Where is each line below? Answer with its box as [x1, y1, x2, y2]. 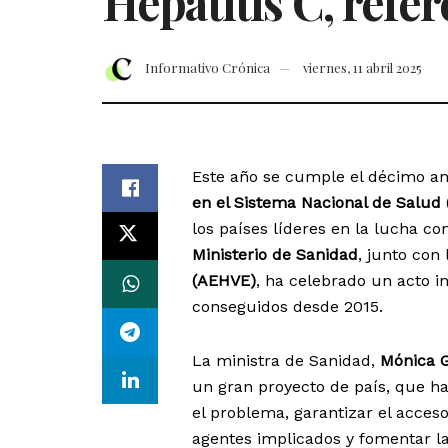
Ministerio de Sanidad [192, 245, 358, 265]
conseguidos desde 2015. [192, 297, 383, 317]
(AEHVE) [192, 271, 256, 291]
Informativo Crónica [145, 59, 271, 77]
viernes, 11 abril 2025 [303, 59, 423, 77]
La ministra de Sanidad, [192, 351, 380, 371]
